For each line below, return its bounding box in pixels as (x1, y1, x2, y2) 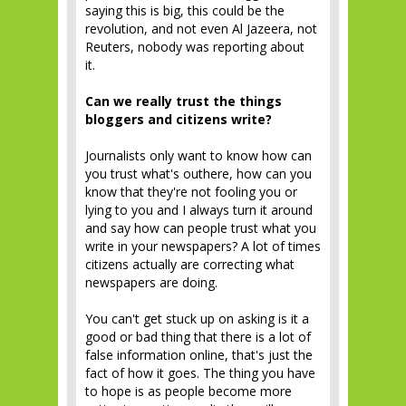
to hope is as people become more (85, 382, 292, 400)
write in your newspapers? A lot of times (85, 237, 321, 255)
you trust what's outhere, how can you (85, 164, 312, 182)
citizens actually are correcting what (85, 255, 295, 273)
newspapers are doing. (85, 273, 221, 291)
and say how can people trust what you (85, 218, 316, 237)
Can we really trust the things (85, 92, 282, 110)
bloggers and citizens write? (85, 110, 272, 128)
